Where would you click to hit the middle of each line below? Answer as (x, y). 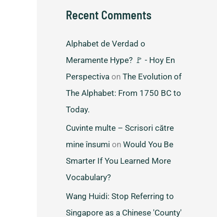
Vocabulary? (88, 178)
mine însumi (88, 145)
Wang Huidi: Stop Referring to (120, 196)
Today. (78, 110)
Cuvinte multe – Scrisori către (120, 128)
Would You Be (148, 145)
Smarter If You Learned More (118, 161)
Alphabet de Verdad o (106, 44)
